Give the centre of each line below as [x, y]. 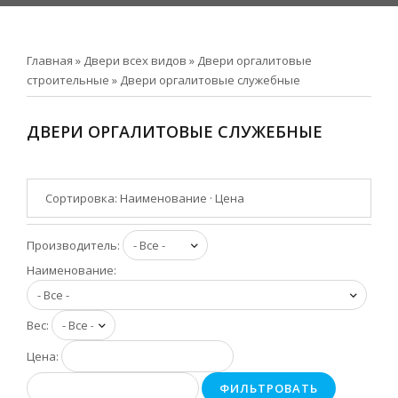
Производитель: [75, 245]
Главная [50, 60]
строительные [68, 80]
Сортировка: [83, 198]
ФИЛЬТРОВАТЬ [269, 388]
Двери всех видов [135, 60]
